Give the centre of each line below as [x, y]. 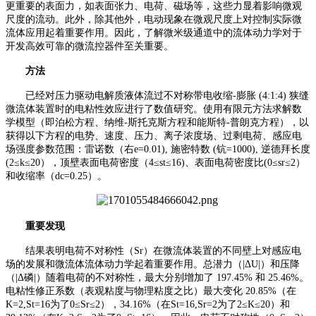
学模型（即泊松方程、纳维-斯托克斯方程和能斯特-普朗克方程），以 [157, 122]
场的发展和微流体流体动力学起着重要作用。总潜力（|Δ [128, 264]
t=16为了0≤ [56, 304]
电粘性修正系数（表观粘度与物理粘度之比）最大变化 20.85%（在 [151, 291]
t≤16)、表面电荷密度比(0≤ [220, 162]
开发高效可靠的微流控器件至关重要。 [90, 46]
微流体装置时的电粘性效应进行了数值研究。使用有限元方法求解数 [154, 109]
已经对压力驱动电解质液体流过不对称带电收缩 [129, 95]
